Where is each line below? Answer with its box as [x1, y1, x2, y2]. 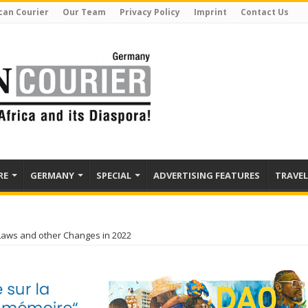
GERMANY [30, 169, 74, 181]
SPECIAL [96, 169, 131, 181]
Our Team [63, 6, 106, 18]
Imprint [194, 6, 227, 18]
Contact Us [241, 6, 289, 18]
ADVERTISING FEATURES [153, 169, 260, 181]
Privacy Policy [120, 6, 180, 18]
